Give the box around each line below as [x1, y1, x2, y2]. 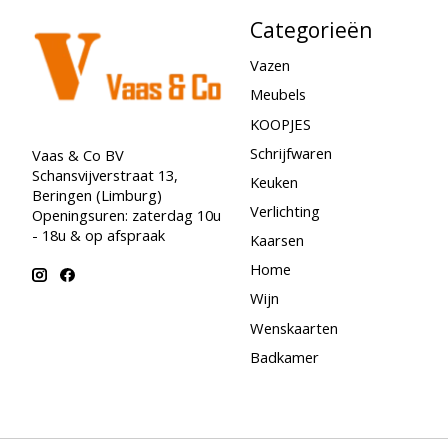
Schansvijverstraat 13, [32, 164, 178, 185]
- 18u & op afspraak [32, 224, 165, 245]
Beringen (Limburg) [32, 184, 162, 205]
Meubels [249, 84, 306, 105]
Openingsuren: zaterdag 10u [32, 204, 221, 225]
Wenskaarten [249, 317, 338, 338]
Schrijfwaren [249, 142, 332, 163]
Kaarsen [249, 230, 304, 251]
